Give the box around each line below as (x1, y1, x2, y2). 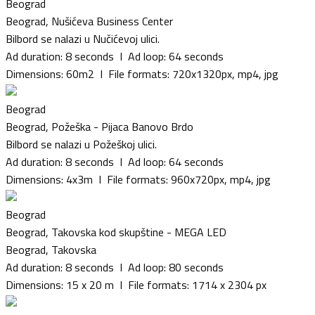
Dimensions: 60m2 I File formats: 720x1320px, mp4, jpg (6, 65, 278, 82)
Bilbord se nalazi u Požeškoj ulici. (6, 135, 157, 153)
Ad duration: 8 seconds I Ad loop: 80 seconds (6, 258, 224, 276)
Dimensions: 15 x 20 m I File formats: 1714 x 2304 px (6, 276, 266, 293)
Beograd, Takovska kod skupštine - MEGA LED (6, 223, 226, 240)
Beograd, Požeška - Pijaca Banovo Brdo (6, 117, 193, 135)
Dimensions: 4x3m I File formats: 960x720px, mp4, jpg (6, 170, 271, 188)
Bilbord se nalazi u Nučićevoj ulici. (6, 30, 160, 47)
